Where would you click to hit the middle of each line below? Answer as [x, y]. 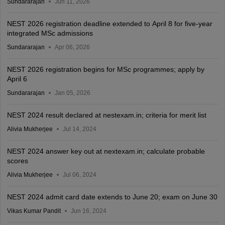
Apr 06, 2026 [72, 47]
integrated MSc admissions [50, 33]
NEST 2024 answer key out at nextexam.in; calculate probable [106, 151]
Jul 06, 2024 [79, 175]
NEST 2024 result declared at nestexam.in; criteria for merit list [106, 115]
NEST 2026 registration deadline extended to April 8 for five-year [109, 24]
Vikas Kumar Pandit [34, 211]
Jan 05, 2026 [72, 93]
